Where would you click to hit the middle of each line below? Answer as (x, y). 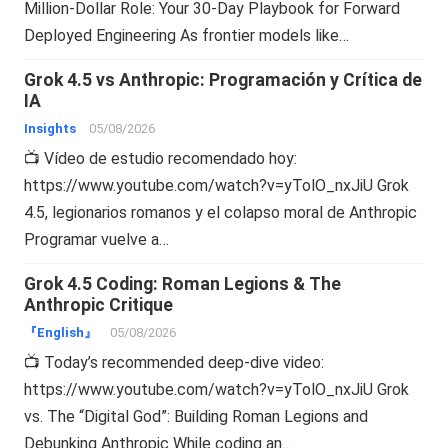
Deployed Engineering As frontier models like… (187, 35)
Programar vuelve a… (97, 239)
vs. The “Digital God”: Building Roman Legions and (196, 416)
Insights (50, 128)
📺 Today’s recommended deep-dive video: (174, 362)
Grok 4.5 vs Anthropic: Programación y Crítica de (223, 79)
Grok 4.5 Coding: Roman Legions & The (183, 283)
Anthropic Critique (99, 304)
